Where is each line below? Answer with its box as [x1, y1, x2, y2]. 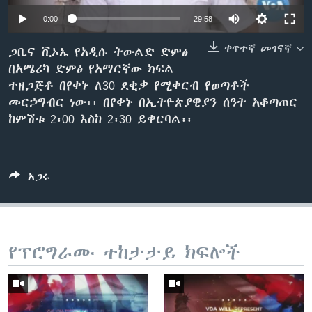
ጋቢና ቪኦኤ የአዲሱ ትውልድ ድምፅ [8, 45, 188, 59]
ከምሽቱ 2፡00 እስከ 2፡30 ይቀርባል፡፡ [8, 111, 192, 126]
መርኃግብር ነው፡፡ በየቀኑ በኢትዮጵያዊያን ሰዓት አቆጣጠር [8, 95, 297, 109]
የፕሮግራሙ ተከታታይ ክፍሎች [8, 242, 240, 263]
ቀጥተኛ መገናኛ [224, 42, 292, 55]
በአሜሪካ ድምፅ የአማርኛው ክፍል [8, 61, 174, 76]
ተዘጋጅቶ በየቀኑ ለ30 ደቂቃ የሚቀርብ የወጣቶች [8, 78, 249, 93]
